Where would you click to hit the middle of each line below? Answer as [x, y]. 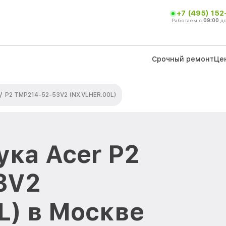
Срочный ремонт [183, 59]
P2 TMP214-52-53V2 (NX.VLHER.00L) [61, 95]
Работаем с [187, 20]
